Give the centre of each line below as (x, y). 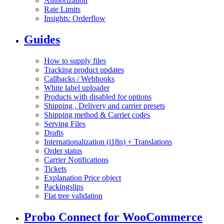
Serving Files (65, 123)
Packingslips (64, 186)
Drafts (54, 132)
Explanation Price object (82, 177)
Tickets (55, 168)
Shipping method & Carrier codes (97, 114)
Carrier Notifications (76, 159)
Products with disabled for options (98, 96)
